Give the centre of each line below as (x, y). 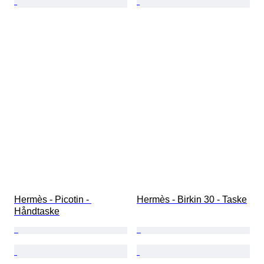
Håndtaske (37, 212)
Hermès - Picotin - (53, 200)
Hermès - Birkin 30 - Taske (192, 200)
